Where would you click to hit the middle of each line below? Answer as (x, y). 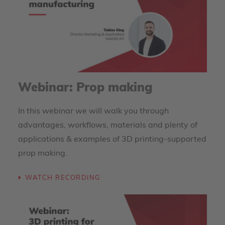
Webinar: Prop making (85, 88)
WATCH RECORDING (63, 178)
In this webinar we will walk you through (93, 111)
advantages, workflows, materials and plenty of (108, 126)
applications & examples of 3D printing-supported (112, 140)
